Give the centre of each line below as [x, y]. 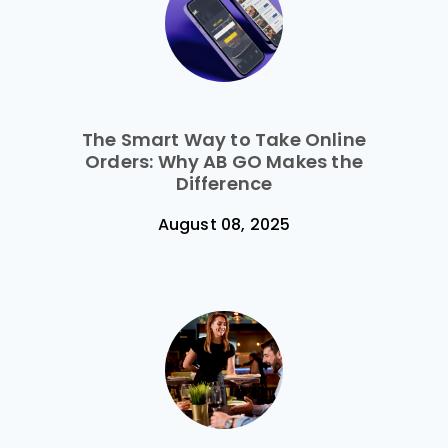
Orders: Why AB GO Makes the [224, 162]
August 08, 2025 [224, 225]
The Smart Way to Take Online [224, 140]
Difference [224, 184]
